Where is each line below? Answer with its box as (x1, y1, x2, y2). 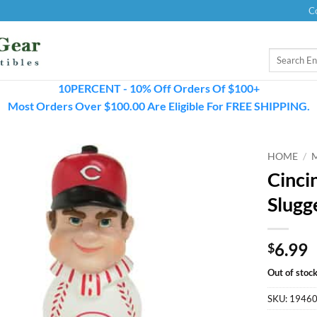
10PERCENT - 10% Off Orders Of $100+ (57, 81, 260, 95)
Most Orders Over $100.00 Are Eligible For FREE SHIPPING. (7, 99, 310, 113)
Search (268, 49, 294, 60)
